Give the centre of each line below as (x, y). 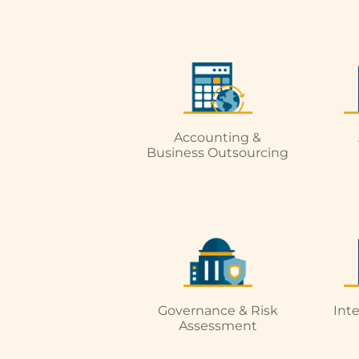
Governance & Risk (218, 310)
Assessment (218, 325)
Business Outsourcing (218, 152)
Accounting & (218, 137)
